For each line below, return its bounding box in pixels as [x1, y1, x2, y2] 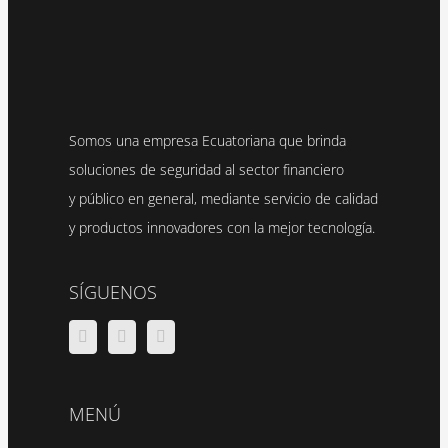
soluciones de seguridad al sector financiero [69, 160, 344, 180]
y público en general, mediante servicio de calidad [69, 189, 378, 209]
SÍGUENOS [69, 280, 157, 305]
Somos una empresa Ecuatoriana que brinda [69, 131, 346, 151]
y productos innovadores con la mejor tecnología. [69, 218, 375, 238]
